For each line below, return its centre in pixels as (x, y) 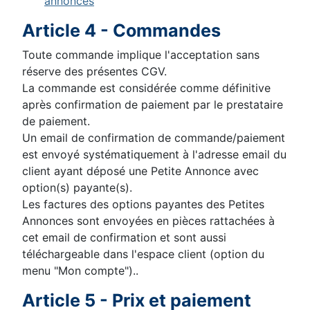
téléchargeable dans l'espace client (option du (143, 254)
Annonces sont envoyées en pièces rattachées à (148, 221)
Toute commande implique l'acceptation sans (141, 55)
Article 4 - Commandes (121, 30)
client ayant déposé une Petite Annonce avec (140, 171)
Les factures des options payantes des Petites (143, 204)
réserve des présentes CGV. (94, 71)
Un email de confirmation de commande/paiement (154, 138)
